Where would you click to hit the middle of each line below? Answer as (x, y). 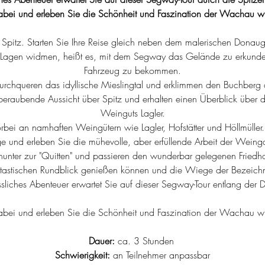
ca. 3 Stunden (146, 241)
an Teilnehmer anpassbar (160, 255)
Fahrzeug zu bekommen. (132, 70)
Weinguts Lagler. (132, 113)
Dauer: (101, 241)
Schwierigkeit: (83, 255)
